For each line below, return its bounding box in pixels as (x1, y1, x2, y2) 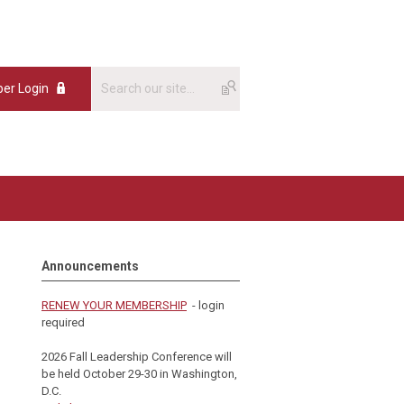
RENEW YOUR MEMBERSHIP (41, 298, 187, 312)
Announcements (41, 259, 139, 273)
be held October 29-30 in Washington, (41, 367, 237, 381)
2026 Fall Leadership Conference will (41, 350, 232, 363)
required (41, 316, 85, 329)
